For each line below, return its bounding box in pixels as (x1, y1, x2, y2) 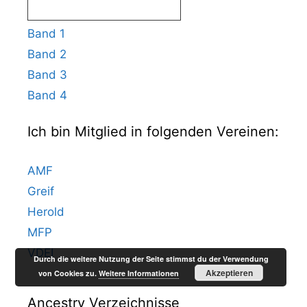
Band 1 (27, 26, 65, 40)
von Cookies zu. (38, 268, 99, 278)
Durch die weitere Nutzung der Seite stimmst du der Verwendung (33, 254, 269, 264)
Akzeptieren (205, 267, 253, 279)
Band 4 (27, 88, 67, 102)
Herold (27, 204, 64, 219)
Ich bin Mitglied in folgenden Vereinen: (27, 123, 279, 140)
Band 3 (27, 67, 67, 82)
